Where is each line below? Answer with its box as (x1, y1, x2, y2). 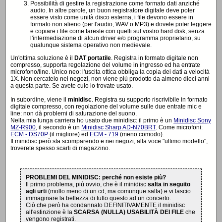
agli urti (26, 188, 47, 195)
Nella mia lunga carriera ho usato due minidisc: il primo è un (10, 117, 173, 124)
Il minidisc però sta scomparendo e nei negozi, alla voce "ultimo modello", (10, 138, 208, 145)
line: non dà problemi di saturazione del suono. (10, 110, 137, 117)
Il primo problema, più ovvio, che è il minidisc (26, 181, 148, 188)
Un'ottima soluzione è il (10, 55, 74, 61)
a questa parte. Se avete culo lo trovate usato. (10, 82, 133, 89)
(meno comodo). (118, 131, 164, 138)
